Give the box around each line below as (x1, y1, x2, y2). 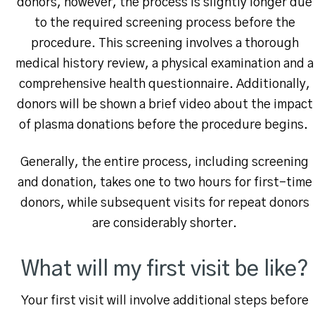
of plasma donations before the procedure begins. (18, 119, 311, 132)
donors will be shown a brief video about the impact (16, 98, 313, 112)
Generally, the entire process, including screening (20, 156, 309, 169)
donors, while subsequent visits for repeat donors (20, 197, 309, 210)
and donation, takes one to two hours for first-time (17, 176, 312, 190)
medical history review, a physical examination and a (15, 58, 314, 71)
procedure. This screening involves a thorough (30, 37, 299, 51)
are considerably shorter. (92, 217, 237, 231)
